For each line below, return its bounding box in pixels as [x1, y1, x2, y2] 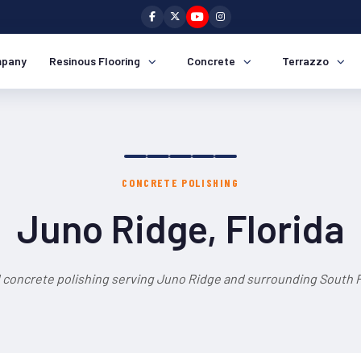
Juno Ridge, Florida [16, 205, 345, 251]
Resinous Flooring [49, 54, 140, 68]
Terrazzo [282, 54, 329, 68]
